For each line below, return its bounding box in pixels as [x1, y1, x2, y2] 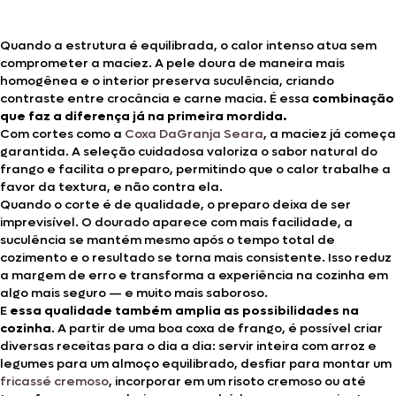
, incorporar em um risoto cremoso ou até [109, 372, 366, 390]
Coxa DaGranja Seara [125, 125, 263, 142]
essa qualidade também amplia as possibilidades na [10, 301, 359, 319]
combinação [312, 89, 394, 107]
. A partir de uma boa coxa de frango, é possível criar [51, 319, 383, 337]
